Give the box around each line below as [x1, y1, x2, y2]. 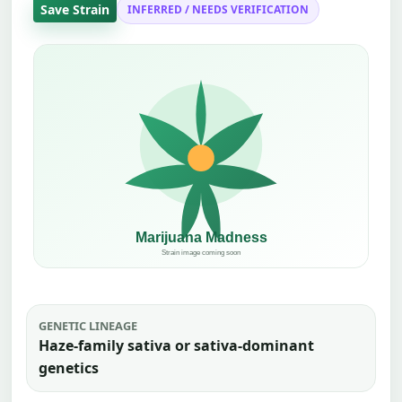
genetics [38, 357, 99, 378]
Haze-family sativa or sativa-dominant [38, 335, 314, 355]
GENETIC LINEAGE [38, 317, 137, 334]
